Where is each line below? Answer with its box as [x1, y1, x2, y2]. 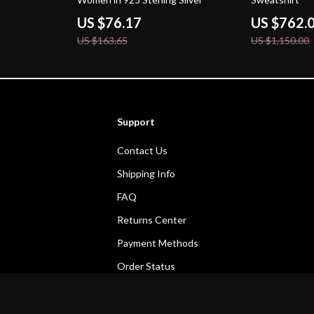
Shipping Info [116, 168, 175, 179]
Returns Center [116, 214, 186, 226]
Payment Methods [116, 237, 198, 249]
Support [116, 116, 155, 128]
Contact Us [116, 144, 168, 156]
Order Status [116, 260, 175, 272]
